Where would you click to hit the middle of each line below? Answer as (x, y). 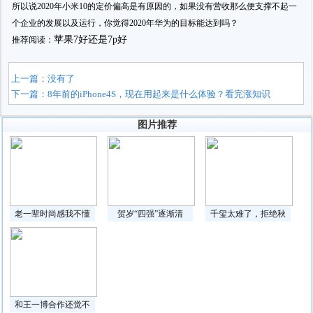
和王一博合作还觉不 (53, 305)
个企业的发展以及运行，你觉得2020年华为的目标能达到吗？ (125, 23)
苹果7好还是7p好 (90, 39)
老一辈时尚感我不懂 (53, 214)
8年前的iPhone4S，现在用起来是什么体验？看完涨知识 (159, 94)
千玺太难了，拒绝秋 (248, 214)
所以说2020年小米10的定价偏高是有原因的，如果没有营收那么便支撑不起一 (154, 6)
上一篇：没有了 (43, 79)
